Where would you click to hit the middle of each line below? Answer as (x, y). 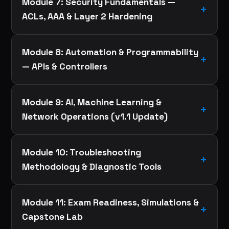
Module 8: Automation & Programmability (110, 52)
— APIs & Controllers (65, 66)
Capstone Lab (53, 216)
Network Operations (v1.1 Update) (95, 116)
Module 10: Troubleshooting (82, 152)
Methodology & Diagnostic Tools (92, 166)
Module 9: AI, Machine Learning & (92, 102)
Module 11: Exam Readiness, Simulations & (111, 202)
